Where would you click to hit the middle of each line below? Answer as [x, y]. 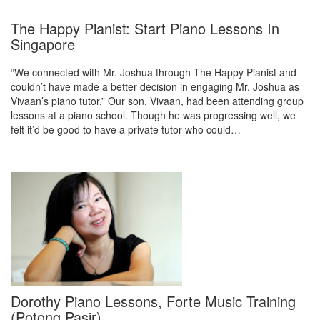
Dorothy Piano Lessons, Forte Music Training [153, 301]
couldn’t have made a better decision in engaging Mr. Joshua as [155, 86]
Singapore [43, 44]
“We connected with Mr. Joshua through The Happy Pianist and [154, 72]
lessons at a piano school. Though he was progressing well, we [153, 115]
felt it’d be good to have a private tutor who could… [126, 129]
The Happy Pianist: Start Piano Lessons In [145, 28]
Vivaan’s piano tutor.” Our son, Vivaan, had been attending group [157, 101]
